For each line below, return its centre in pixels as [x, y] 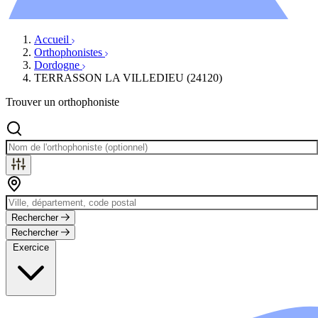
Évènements [90, 8]
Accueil [53, 39]
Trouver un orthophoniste [62, 102]
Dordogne [58, 65]
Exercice [31, 247]
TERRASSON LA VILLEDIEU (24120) [128, 77]
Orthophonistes [70, 52]
